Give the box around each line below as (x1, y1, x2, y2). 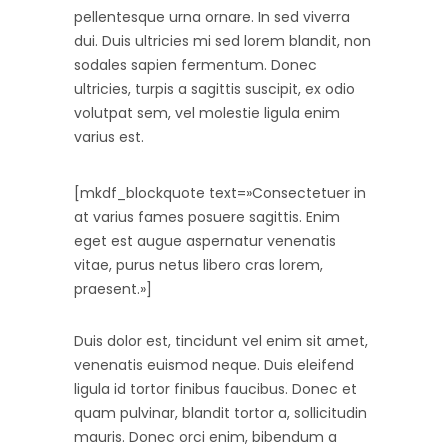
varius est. (74, 127, 144, 147)
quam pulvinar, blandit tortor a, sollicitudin (74, 403, 367, 423)
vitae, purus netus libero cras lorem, (74, 255, 323, 275)
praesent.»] (74, 279, 152, 299)
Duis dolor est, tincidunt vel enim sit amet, (74, 331, 368, 351)
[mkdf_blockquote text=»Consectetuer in (74, 183, 366, 203)
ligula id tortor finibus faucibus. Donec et (74, 379, 357, 399)
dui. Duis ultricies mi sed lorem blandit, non (74, 31, 371, 51)
